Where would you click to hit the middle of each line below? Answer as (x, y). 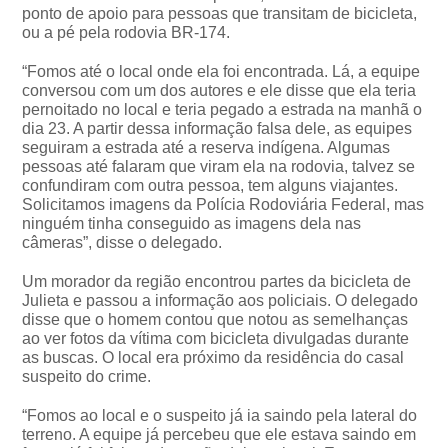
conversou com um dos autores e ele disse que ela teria (219, 90)
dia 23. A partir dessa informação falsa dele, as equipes (217, 128)
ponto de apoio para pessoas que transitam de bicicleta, (220, 13)
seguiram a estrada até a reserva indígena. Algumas (206, 147)
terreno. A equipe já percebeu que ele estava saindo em (219, 434)
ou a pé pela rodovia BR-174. (126, 32)
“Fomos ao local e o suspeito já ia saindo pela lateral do (220, 415)
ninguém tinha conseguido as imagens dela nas (192, 223)
